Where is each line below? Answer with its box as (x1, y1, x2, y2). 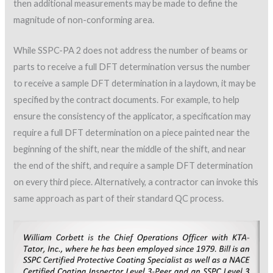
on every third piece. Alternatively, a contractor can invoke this (13, 176, 259, 187)
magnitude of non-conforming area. (13, 14, 155, 25)
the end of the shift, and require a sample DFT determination (13, 160, 253, 171)
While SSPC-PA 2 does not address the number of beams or (13, 44, 249, 55)
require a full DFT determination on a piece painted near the (13, 127, 250, 138)
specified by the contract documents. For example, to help (13, 94, 240, 105)
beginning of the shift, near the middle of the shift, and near (13, 143, 247, 154)
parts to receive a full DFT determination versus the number (13, 61, 251, 72)
